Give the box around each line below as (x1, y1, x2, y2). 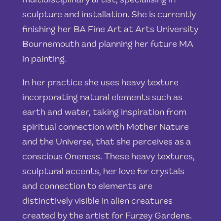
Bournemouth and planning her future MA (22, 40, 193, 49)
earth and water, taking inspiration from (22, 108, 186, 117)
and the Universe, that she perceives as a (22, 138, 191, 147)
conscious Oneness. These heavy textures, (22, 152, 195, 162)
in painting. (22, 55, 66, 64)
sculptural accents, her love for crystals (22, 167, 184, 177)
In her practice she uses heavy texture (22, 78, 179, 88)
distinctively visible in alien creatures (22, 197, 173, 206)
